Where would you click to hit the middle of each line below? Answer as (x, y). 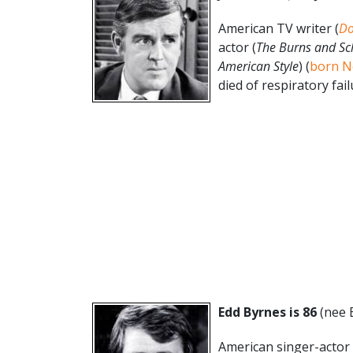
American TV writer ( (279, 28)
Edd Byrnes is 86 (269, 312)
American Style (258, 66)
